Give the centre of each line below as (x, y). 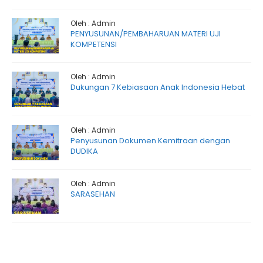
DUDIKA (84, 151)
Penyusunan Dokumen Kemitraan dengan (150, 141)
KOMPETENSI (94, 44)
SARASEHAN (93, 194)
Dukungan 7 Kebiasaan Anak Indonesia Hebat (158, 87)
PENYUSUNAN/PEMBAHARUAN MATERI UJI (146, 34)
